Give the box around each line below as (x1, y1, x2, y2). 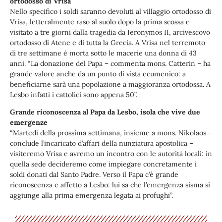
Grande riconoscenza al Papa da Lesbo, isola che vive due (10, 108, 200, 117)
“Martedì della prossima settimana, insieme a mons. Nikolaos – (10, 128, 212, 138)
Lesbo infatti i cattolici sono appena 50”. (10, 90, 137, 99)
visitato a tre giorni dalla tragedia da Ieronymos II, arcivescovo (10, 27, 210, 37)
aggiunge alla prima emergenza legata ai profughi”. (10, 191, 173, 200)
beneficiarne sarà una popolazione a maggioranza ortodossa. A (10, 79, 211, 89)
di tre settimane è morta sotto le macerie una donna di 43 (10, 48, 197, 57)
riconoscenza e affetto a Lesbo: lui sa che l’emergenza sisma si (10, 180, 210, 190)
